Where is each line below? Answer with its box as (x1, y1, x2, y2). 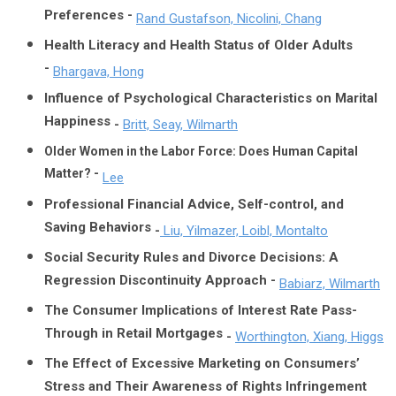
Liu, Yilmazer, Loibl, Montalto (160, 223, 328, 239)
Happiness (44, 113, 110, 133)
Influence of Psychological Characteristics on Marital (44, 90, 377, 106)
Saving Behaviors (44, 219, 151, 240)
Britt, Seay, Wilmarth (123, 117, 238, 133)
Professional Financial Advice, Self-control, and (44, 196, 344, 212)
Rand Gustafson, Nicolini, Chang (136, 11, 322, 27)
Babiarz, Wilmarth (279, 276, 380, 292)
